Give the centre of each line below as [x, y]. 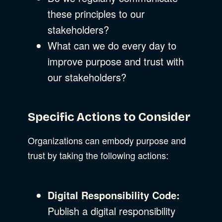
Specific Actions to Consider [109, 117]
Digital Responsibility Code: [114, 195]
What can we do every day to [112, 45]
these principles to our [96, 13]
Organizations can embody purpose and [107, 140]
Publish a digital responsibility [111, 211]
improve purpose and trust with [116, 61]
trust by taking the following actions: [98, 155]
